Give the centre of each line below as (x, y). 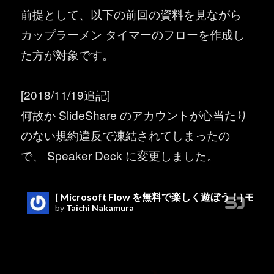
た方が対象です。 (68, 54)
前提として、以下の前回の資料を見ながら (131, 13)
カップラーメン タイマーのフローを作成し (133, 34)
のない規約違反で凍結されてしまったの (126, 135)
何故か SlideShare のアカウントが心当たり (135, 115)
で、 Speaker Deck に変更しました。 (120, 155)
